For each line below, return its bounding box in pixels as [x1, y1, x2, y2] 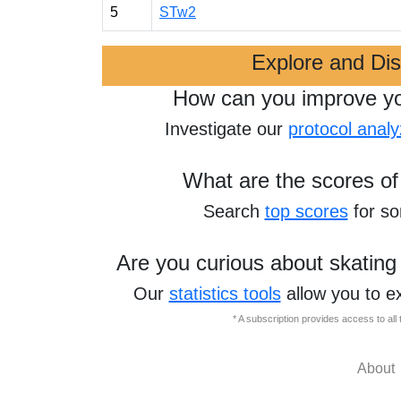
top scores [264, 201, 348, 221]
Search [202, 201, 265, 221]
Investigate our [165, 119, 288, 139]
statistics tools [168, 284, 281, 303]
